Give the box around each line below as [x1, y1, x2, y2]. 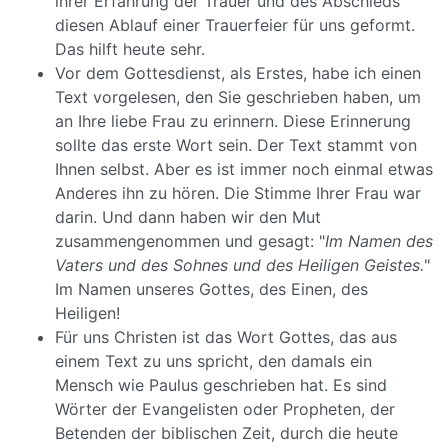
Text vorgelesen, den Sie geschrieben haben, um [55, 87, 421, 107]
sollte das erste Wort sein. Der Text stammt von [55, 135, 417, 155]
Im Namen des [325, 231, 433, 251]
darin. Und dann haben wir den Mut [55, 207, 321, 227]
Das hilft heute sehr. [55, 39, 205, 59]
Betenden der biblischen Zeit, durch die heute [55, 423, 398, 443]
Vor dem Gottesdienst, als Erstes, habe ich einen [55, 63, 421, 83]
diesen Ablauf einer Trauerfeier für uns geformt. [55, 15, 415, 35]
